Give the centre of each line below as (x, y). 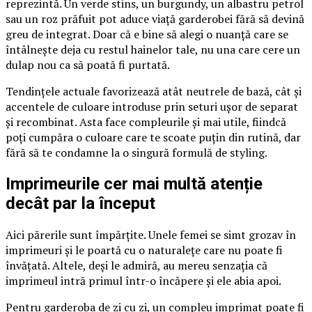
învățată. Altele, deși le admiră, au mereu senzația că (136, 266)
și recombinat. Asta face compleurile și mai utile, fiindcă (146, 122)
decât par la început (80, 204)
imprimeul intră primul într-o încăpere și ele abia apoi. (143, 281)
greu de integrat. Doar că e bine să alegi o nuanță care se (147, 34)
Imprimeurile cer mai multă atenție (134, 184)
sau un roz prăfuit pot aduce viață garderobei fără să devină (155, 19)
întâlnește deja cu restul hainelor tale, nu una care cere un (153, 50)
